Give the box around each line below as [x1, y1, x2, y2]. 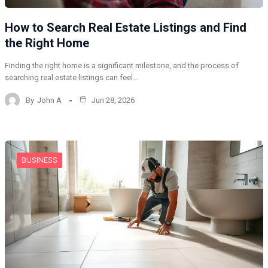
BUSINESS [22, 156, 57, 165]
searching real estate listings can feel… [5, 73, 138, 83]
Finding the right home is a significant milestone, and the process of [5, 61, 239, 71]
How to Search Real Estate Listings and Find [5, 20, 246, 35]
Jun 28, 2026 [90, 95, 135, 105]
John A [37, 95, 62, 105]
